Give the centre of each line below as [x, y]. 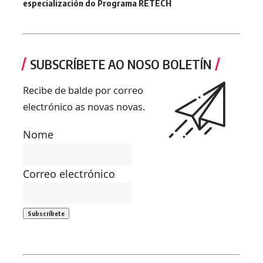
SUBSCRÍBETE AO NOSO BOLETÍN [121, 64]
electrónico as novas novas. [84, 106]
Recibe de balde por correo [83, 90]
